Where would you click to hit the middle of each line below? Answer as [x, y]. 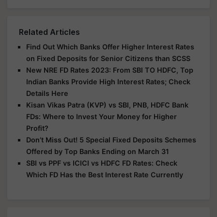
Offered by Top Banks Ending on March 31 [98, 151]
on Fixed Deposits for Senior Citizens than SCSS [108, 58]
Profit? [37, 128]
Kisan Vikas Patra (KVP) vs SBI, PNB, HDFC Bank [107, 105]
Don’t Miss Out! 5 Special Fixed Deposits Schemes [111, 140]
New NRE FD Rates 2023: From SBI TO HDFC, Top [110, 70]
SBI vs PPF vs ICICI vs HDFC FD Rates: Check [102, 163]
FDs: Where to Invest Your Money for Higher [101, 116]
